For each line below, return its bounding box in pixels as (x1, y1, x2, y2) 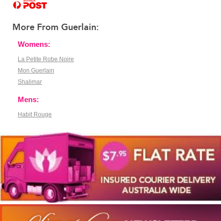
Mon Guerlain (18, 67, 54, 74)
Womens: (18, 40, 50, 49)
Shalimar (18, 78, 42, 86)
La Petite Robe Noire (18, 56, 74, 63)
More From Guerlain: (12, 22, 99, 33)
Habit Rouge (18, 111, 52, 118)
